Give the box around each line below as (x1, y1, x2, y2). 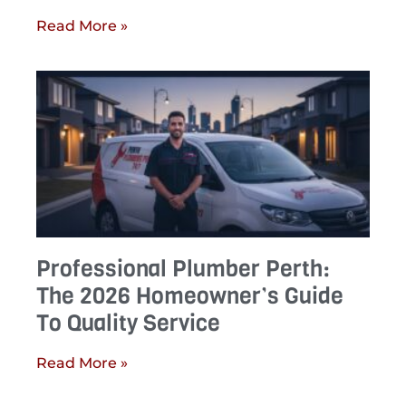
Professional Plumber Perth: (36, 254, 330, 285)
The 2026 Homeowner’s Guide (36, 281, 343, 312)
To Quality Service (36, 308, 220, 339)
